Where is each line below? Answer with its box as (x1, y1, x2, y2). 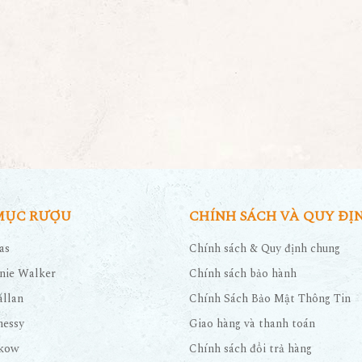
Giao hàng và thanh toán (189, 314, 315, 332)
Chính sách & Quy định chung (189, 239, 340, 257)
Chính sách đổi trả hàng (189, 339, 312, 357)
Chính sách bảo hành (189, 264, 297, 282)
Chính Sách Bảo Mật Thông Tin (189, 289, 351, 307)
